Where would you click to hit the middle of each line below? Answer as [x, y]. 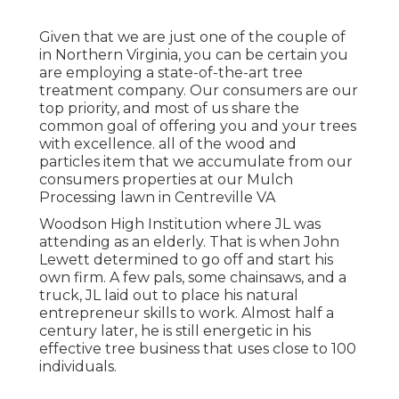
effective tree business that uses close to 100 [198, 348]
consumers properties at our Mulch [166, 179]
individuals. [78, 366]
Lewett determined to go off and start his [186, 259]
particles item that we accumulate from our [196, 161]
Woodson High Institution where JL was [180, 224]
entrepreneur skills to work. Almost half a [187, 313]
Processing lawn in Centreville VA [157, 197]
